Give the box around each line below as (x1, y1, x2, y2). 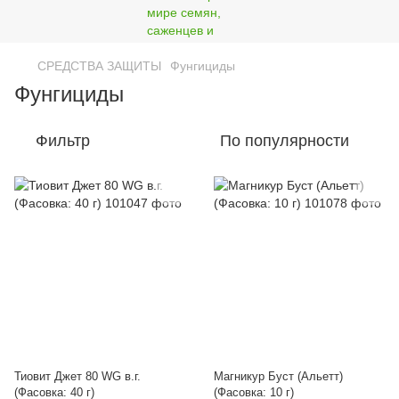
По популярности (220, 132, 349, 150)
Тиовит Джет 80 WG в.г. (14, 370, 141, 383)
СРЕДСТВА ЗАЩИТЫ (37, 59, 161, 73)
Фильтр (36, 132, 90, 150)
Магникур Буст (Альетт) (214, 370, 343, 383)
